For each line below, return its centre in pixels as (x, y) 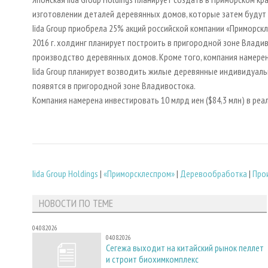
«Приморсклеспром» (139, 173)
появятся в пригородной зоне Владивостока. (114, 86)
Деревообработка (214, 173)
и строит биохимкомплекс (152, 259)
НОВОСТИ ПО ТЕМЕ (76, 203)
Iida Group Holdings (65, 173)
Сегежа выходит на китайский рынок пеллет (185, 248)
